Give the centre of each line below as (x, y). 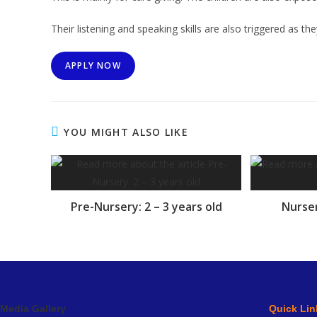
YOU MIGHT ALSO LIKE (126, 132)
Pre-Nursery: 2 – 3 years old (146, 206)
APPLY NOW (93, 65)
